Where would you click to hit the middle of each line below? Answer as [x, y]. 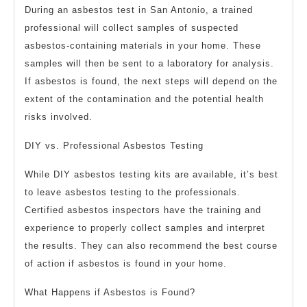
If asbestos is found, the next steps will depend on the [151, 82]
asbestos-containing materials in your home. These [143, 46]
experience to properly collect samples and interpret [145, 228]
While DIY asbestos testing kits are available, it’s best [151, 175]
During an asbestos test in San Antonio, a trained [139, 10]
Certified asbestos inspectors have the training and [143, 210]
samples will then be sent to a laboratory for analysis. [149, 64]
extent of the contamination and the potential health [144, 99]
